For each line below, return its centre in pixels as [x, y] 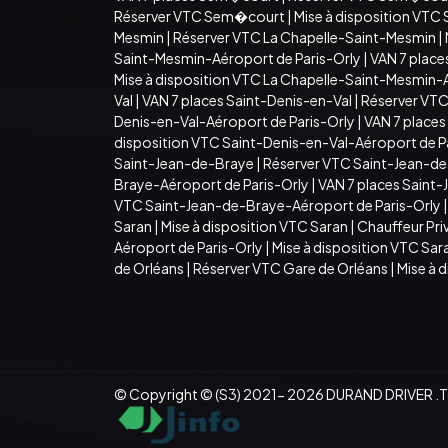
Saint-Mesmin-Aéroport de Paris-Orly [237, 57]
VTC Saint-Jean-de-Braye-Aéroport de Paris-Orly [277, 204]
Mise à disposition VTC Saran [254, 225]
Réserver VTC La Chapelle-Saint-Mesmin [304, 36]
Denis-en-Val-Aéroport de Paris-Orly [234, 120]
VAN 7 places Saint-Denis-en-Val [247, 99]
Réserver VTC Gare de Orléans [290, 267]
